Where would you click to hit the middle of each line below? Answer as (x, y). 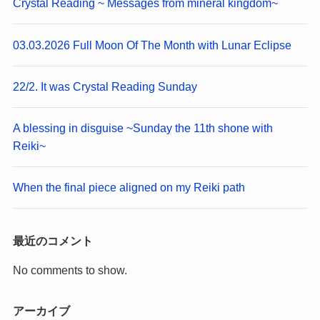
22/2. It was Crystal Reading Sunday (105, 86)
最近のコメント (52, 240)
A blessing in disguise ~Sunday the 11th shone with (142, 128)
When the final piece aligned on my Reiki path (129, 187)
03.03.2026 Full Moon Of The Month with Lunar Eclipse (152, 45)
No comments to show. (70, 270)
